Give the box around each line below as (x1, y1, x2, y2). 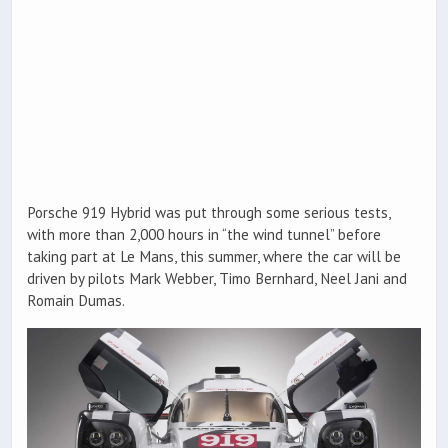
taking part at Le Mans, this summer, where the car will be (27, 247, 401, 267)
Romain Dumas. (27, 291, 125, 311)
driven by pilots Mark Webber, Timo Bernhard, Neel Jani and (27, 269, 407, 289)
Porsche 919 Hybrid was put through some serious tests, (27, 203, 390, 223)
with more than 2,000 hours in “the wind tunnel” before (27, 225, 381, 245)
